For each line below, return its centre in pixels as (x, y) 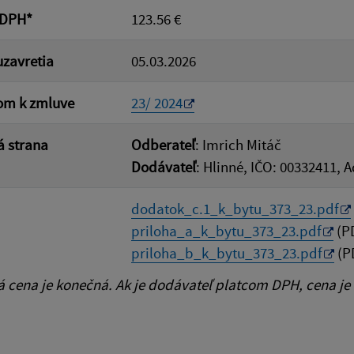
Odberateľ (163, 145)
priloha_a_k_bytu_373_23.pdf (226, 231)
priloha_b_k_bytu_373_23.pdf (227, 253)
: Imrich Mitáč (238, 145)
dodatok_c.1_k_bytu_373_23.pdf (235, 209)
